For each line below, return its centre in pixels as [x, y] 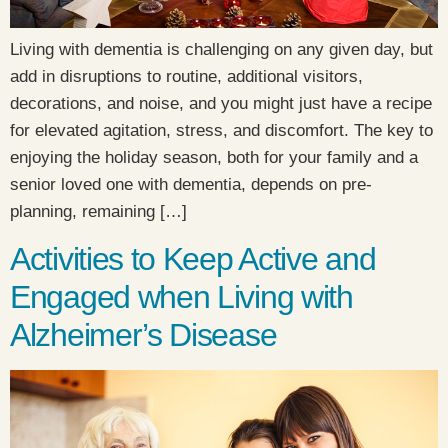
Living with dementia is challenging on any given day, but [221, 50]
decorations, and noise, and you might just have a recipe [221, 104]
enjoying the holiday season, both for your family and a [214, 158]
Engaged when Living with [181, 296]
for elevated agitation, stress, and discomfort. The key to [221, 131]
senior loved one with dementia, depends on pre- [191, 185]
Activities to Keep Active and [193, 258]
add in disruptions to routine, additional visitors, [186, 77]
